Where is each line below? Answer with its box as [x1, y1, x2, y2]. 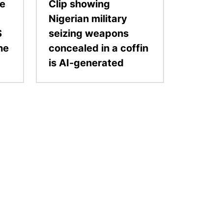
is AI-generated [49, 57, 124, 69]
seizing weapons [49, 27, 129, 40]
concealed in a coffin [49, 42, 148, 55]
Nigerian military [49, 13, 127, 25]
